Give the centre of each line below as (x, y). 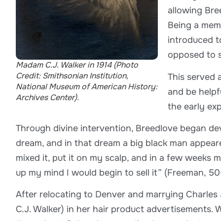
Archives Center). (47, 97)
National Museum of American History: (87, 86)
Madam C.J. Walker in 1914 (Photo (77, 65)
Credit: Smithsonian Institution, (72, 75)
